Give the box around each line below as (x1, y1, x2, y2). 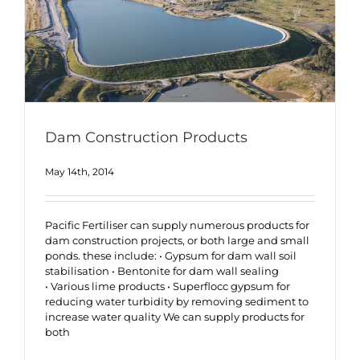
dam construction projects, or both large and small (45, 234, 309, 247)
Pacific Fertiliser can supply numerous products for (45, 219, 309, 232)
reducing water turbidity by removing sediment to (45, 295, 309, 309)
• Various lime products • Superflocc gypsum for (45, 280, 290, 293)
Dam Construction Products (45, 129, 247, 147)
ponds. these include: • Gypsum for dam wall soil (45, 249, 297, 263)
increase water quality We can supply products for (45, 310, 305, 324)
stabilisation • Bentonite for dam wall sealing (45, 264, 279, 278)
